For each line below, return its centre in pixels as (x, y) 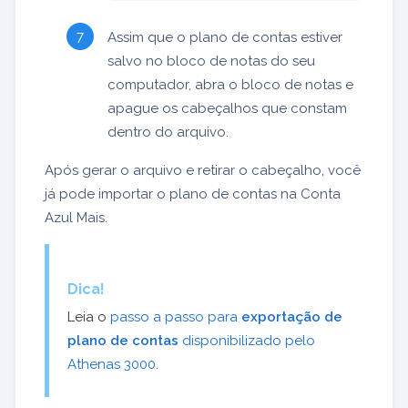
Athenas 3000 (112, 365)
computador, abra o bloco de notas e (230, 84)
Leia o (89, 317)
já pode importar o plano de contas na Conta (193, 194)
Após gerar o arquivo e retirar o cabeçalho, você (203, 170)
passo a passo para (176, 317)
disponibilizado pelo (247, 341)
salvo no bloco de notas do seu (211, 61)
